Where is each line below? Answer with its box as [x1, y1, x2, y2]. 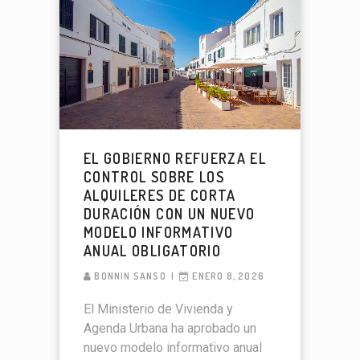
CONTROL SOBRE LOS [84, 168, 224, 186]
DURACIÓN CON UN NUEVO [84, 205, 256, 223]
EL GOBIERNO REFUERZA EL [84, 149, 267, 168]
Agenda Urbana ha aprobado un [84, 321, 256, 337]
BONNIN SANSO [94, 270, 166, 283]
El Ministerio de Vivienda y [84, 301, 233, 317]
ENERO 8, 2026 [192, 270, 265, 283]
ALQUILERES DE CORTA [84, 186, 236, 205]
